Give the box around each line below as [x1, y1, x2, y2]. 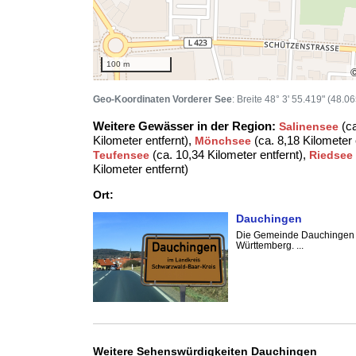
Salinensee [279, 120, 339, 133]
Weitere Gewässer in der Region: [93, 119, 276, 133]
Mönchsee [195, 134, 251, 147]
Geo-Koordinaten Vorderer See [93, 94, 232, 105]
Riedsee [309, 149, 353, 161]
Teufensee [93, 149, 149, 161]
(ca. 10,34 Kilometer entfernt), [149, 148, 309, 161]
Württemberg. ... [236, 240, 304, 251]
